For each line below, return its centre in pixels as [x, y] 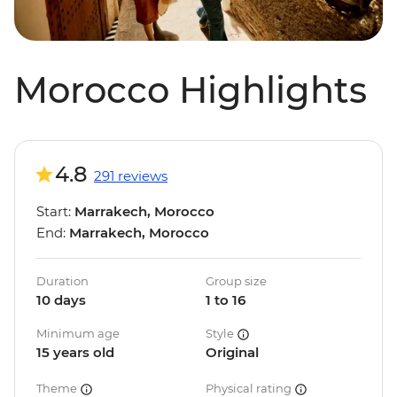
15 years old [75, 353]
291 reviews [131, 176]
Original [232, 353]
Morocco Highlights [191, 90]
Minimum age [78, 334]
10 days [61, 300]
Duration [62, 281]
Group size [236, 281]
